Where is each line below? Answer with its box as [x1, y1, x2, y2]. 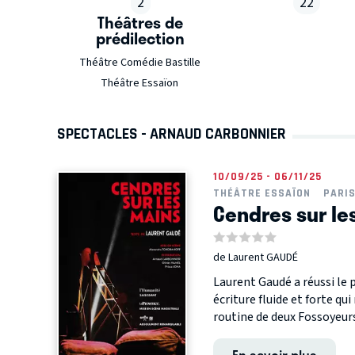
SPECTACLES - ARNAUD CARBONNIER [57, 124, 286, 143]
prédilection [96, 26, 185, 51]
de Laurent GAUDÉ [212, 250, 298, 266]
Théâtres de [97, 10, 184, 35]
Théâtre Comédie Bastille [78, 55, 200, 71]
